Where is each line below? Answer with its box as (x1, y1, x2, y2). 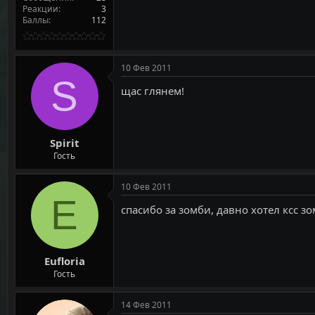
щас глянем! (121, 84, 184, 98)
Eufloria (44, 254, 85, 269)
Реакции (22, 3, 58, 15)
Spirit (49, 135, 79, 150)
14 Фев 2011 (121, 299, 172, 311)
